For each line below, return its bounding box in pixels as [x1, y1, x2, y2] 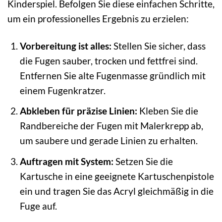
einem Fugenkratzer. [19, 84, 106, 96]
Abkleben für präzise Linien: [19, 105, 137, 117]
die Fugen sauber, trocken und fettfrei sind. [19, 55, 198, 66]
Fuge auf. [19, 200, 57, 212]
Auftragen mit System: [19, 155, 113, 167]
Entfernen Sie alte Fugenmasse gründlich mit [19, 69, 206, 81]
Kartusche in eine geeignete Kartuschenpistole [19, 170, 214, 182]
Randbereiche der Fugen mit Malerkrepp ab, [19, 120, 203, 132]
